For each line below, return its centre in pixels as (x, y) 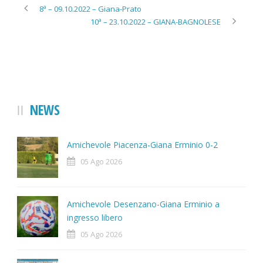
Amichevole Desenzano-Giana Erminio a (143, 204)
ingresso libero (95, 217)
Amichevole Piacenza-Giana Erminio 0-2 (142, 144)
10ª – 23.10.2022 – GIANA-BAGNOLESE (156, 21)
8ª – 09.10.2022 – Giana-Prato (90, 9)
